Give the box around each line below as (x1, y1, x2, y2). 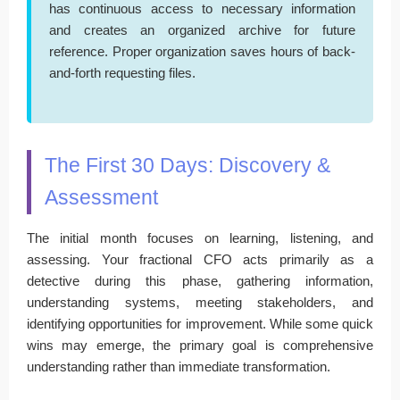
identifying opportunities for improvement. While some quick (27, 315, 373, 331)
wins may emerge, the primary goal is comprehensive (27, 337, 373, 353)
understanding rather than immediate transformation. (27, 358, 330, 374)
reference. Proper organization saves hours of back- (49, 43, 355, 59)
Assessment (45, 186, 158, 209)
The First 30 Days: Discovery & (45, 154, 330, 177)
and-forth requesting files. (49, 64, 196, 80)
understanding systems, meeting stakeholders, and (27, 294, 373, 310)
